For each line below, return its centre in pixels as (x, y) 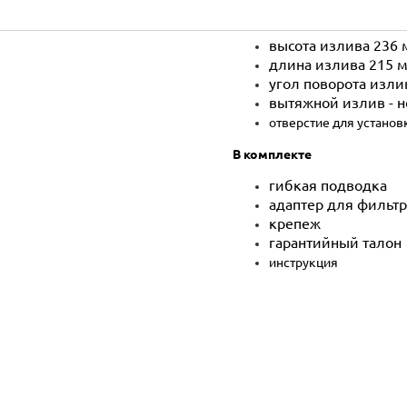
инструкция (305, 262)
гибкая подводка (330, 185)
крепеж (297, 223)
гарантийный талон (336, 242)
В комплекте (273, 154)
